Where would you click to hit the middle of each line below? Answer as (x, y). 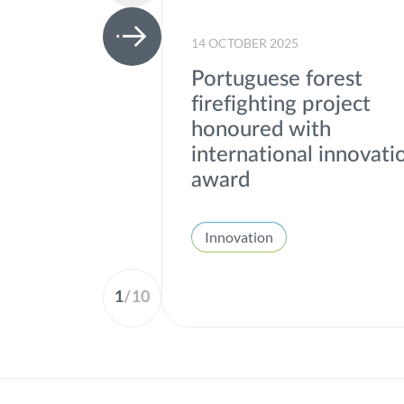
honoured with (262, 130)
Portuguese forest (277, 79)
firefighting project (281, 105)
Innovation (239, 237)
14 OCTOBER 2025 (245, 43)
